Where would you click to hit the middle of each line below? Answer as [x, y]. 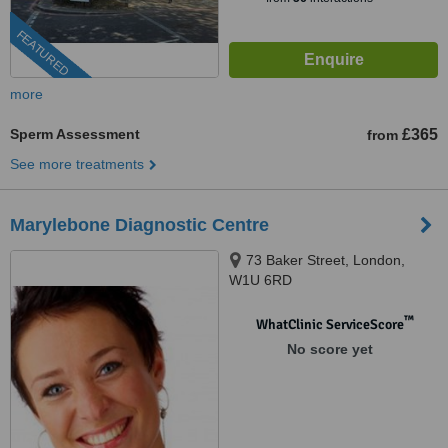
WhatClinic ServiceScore [329, 324]
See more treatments [77, 164]
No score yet [329, 349]
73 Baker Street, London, [325, 260]
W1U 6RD [260, 280]
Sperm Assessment [75, 134]
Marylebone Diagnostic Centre [139, 225]
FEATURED [42, 53]
